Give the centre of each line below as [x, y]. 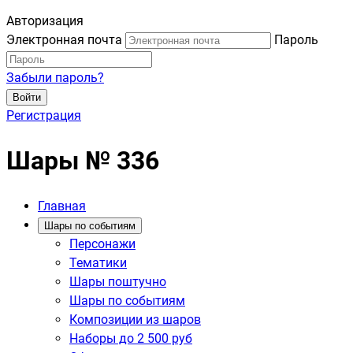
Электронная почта [64, 40]
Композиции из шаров [135, 319]
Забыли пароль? [55, 78]
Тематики [98, 262]
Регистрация [44, 115]
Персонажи [102, 243]
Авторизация [45, 21]
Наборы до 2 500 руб [131, 338]
